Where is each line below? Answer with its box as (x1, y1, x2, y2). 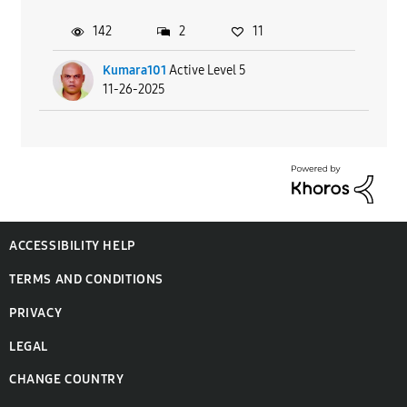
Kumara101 (102, 63, 166, 79)
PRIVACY (9, 305, 63, 322)
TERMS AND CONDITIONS (9, 272, 164, 288)
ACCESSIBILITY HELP (9, 238, 135, 254)
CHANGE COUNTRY (9, 372, 124, 388)
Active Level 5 (168, 63, 246, 79)
